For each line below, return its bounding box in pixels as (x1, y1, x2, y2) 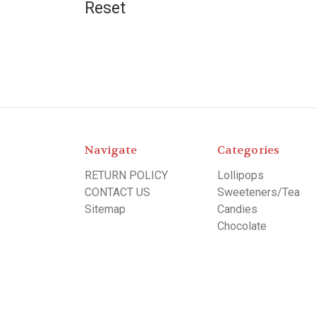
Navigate (85, 142, 137, 157)
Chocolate (217, 219, 267, 233)
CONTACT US (85, 186, 150, 199)
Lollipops (217, 169, 264, 182)
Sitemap (85, 202, 126, 216)
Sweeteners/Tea (217, 186, 300, 199)
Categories (217, 142, 280, 157)
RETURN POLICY (85, 169, 168, 182)
